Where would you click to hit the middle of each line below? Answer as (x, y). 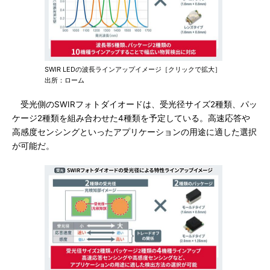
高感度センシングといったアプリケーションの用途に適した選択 (134, 132)
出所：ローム (64, 80)
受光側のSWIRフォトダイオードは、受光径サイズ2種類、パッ (135, 104)
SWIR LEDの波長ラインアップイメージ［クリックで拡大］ (133, 69)
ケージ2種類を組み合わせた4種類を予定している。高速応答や (131, 118)
